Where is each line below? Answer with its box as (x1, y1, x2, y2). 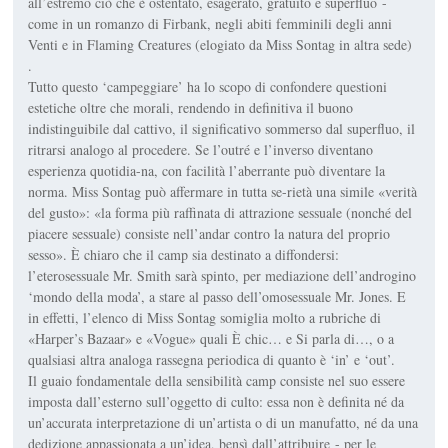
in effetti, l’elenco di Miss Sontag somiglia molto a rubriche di (28, 308, 382, 327)
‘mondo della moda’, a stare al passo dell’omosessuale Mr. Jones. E (28, 287, 407, 306)
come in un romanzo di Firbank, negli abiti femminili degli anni (28, 14, 393, 33)
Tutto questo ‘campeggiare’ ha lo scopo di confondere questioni (28, 77, 388, 96)
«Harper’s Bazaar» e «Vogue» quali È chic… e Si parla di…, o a (28, 329, 395, 348)
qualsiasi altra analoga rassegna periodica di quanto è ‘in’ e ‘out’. (28, 350, 396, 369)
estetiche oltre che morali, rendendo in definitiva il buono (28, 98, 354, 117)
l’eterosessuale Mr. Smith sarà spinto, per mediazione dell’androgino (28, 266, 417, 285)
